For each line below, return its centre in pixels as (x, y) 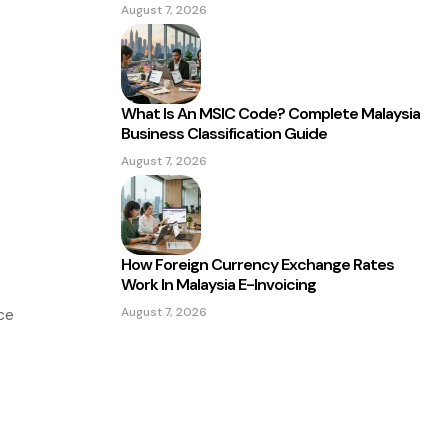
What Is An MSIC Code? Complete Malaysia (270, 113)
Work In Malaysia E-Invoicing (218, 284)
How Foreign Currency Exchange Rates (257, 264)
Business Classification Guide (224, 133)
